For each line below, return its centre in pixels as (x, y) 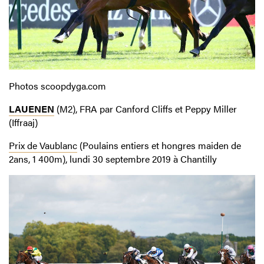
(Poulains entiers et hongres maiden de (159, 146)
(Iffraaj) (23, 123)
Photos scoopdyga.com (57, 86)
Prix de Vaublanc (43, 146)
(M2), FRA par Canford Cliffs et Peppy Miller (146, 109)
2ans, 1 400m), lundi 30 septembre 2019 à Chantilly (113, 159)
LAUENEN (32, 109)
